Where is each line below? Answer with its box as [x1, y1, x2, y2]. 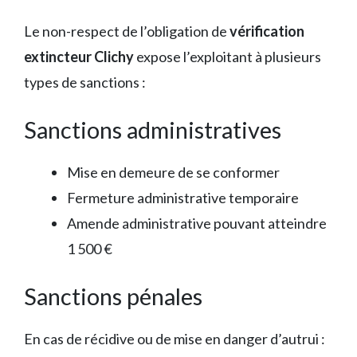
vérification [229, 22, 304, 41]
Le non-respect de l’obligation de [24, 22, 229, 41]
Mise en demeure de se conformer [67, 163, 280, 182]
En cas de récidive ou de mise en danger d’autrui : [24, 330, 325, 348]
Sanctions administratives [24, 116, 281, 144]
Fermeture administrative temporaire [67, 189, 299, 207]
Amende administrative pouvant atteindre [67, 214, 327, 233]
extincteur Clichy [24, 48, 134, 66]
